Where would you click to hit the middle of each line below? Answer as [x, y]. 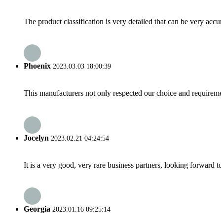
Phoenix [37, 66]
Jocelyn [36, 138]
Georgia [37, 209]
